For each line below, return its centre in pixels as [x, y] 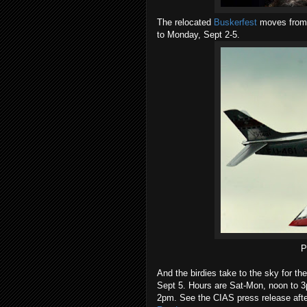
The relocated [185, 22]
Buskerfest [235, 22]
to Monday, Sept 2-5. [198, 35]
